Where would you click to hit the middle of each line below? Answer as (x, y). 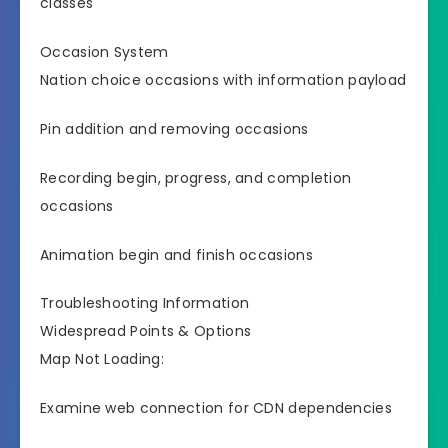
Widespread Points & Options (146, 331)
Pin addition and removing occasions (174, 129)
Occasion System (104, 52)
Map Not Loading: (102, 359)
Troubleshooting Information (145, 303)
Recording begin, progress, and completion (196, 177)
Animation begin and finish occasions (176, 254)
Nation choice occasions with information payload (223, 80)
